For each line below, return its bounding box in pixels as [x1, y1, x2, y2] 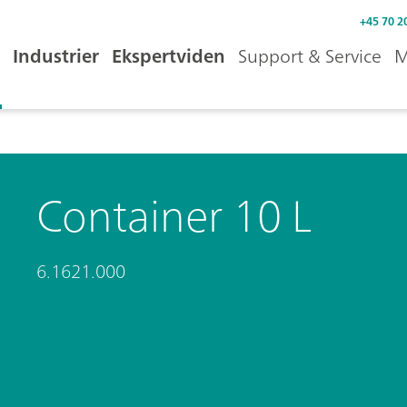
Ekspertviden [112, 40, 225, 72]
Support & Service [238, 40, 382, 72]
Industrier [13, 40, 99, 72]
